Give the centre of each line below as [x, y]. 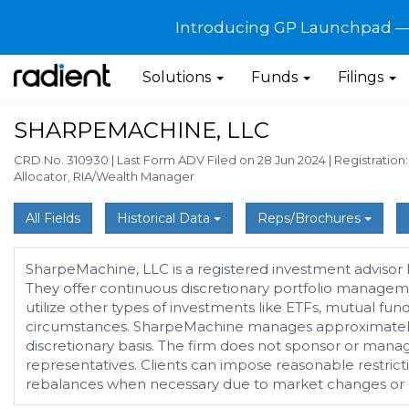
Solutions [178, 77]
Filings [362, 77]
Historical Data [165, 218]
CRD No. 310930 [63, 160]
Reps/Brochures [311, 218]
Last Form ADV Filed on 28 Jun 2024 [221, 160]
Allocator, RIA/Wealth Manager [104, 176]
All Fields [53, 218]
